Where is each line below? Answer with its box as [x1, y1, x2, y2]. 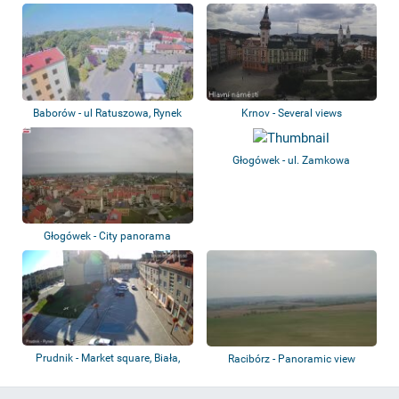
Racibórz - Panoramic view [227, 352, 355, 365]
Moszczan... [78, 367, 136, 380]
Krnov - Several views [240, 106, 342, 119]
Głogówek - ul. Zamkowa [232, 153, 351, 167]
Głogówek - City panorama [44, 229, 172, 242]
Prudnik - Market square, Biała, [35, 351, 180, 364]
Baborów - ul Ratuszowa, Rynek [33, 106, 183, 119]
